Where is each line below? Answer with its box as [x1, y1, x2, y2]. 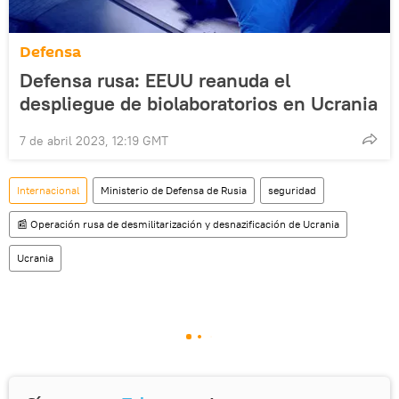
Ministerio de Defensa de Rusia [101, 183, 247, 198]
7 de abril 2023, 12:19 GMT [20, 133, 168, 150]
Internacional [17, 183, 79, 198]
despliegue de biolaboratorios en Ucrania [20, 91, 378, 117]
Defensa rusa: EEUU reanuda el [20, 68, 290, 94]
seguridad [268, 183, 316, 198]
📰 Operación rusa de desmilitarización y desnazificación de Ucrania [17, 217, 339, 232]
